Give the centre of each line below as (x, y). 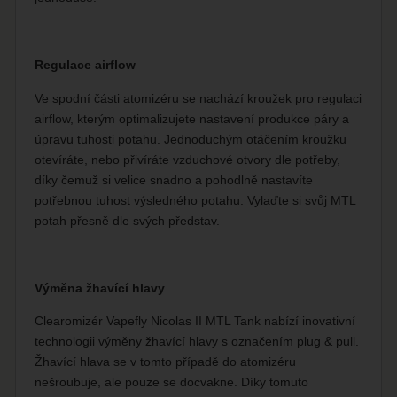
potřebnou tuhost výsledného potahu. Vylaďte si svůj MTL (195, 200)
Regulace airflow (86, 64)
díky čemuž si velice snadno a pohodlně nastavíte (174, 179)
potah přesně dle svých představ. (128, 220)
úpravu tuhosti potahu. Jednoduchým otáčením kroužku (191, 139)
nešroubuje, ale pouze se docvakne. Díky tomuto (172, 382)
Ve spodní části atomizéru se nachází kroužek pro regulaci (198, 98)
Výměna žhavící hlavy (100, 288)
